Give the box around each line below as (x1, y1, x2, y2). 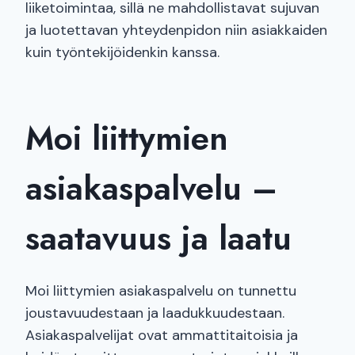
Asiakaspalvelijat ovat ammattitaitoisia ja (25, 326, 298, 345)
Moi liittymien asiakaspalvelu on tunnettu (25, 281, 296, 301)
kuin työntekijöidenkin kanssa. (25, 43, 219, 63)
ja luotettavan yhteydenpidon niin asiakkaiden (25, 21, 327, 40)
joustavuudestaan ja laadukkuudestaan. (25, 303, 284, 323)
